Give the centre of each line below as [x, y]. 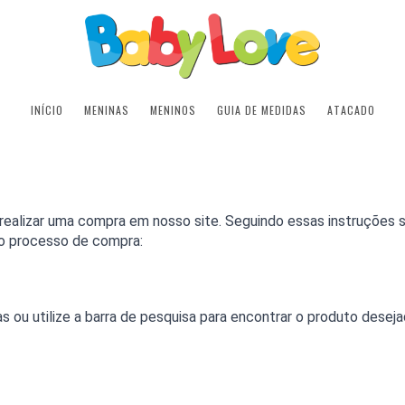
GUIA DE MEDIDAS [261, 110]
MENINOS [173, 110]
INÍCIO [47, 110]
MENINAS [106, 110]
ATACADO [351, 110]
